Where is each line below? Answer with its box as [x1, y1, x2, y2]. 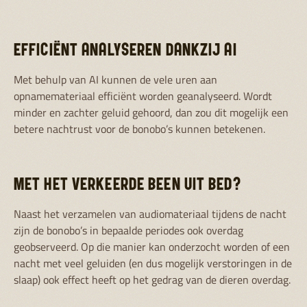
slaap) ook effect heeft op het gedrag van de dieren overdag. [14, 271, 291, 288]
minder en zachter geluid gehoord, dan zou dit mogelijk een [14, 104, 288, 121]
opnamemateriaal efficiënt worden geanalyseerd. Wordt [14, 88, 272, 104]
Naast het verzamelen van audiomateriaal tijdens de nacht [14, 206, 286, 222]
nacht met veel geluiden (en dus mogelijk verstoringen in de [14, 255, 292, 271]
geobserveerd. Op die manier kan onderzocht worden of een [14, 238, 290, 255]
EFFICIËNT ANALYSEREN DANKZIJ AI [14, 43, 237, 56]
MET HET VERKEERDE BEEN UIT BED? [14, 177, 241, 190]
